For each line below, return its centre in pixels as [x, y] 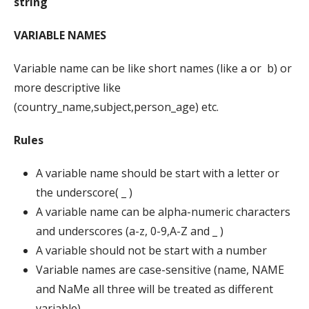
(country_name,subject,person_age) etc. [116, 107]
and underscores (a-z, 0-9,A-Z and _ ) [130, 231]
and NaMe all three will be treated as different [154, 289]
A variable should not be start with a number [151, 250]
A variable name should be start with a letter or [158, 173]
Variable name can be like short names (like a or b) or [153, 68]
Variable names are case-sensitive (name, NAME [160, 269]
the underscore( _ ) [84, 192]
